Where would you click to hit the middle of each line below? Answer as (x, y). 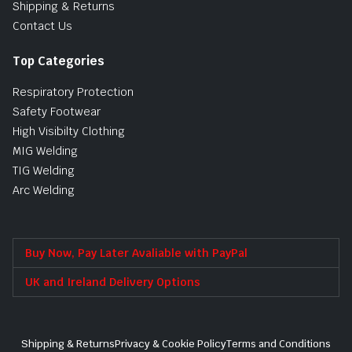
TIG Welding (44, 171)
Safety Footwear (57, 112)
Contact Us (42, 26)
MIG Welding (45, 151)
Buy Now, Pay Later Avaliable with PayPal (136, 253)
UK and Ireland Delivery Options (113, 282)
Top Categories (59, 61)
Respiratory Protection (73, 92)
